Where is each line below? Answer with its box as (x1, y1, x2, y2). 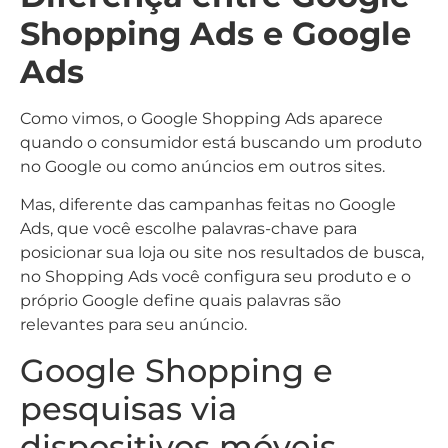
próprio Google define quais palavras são (20, 291, 341, 311)
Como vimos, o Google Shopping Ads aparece (20, 108, 383, 128)
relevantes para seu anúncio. (20, 315, 247, 335)
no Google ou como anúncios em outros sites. (20, 156, 385, 176)
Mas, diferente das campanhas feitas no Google (20, 195, 396, 215)
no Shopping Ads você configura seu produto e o (20, 267, 411, 287)
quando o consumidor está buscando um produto (20, 132, 422, 152)
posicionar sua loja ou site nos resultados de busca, (20, 243, 424, 263)
